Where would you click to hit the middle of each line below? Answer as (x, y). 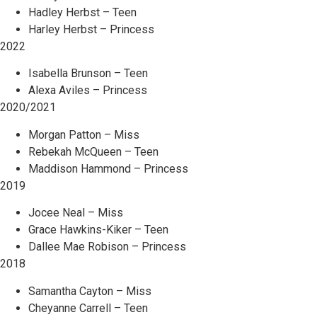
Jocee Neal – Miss (76, 213)
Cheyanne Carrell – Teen (88, 308)
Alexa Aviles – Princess (88, 91)
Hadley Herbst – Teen (82, 12)
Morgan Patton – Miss (84, 134)
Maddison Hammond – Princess (108, 168)
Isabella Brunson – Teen (88, 74)
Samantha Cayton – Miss (90, 291)
